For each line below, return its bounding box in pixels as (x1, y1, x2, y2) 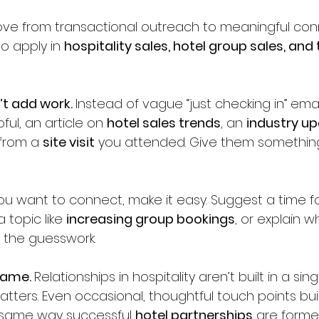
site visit (43, 133, 95, 151)
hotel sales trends (107, 114, 221, 132)
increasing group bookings (66, 210, 235, 228)
